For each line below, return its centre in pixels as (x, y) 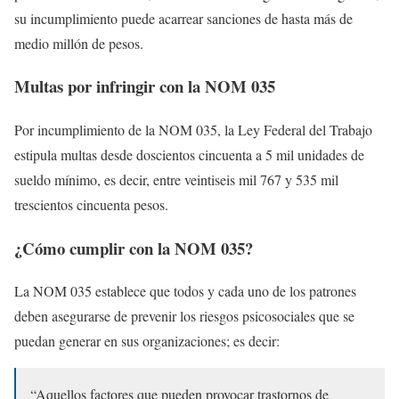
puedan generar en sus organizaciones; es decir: (147, 341)
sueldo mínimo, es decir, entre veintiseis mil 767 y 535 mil (176, 179)
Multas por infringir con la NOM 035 (145, 86)
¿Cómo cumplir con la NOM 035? (134, 248)
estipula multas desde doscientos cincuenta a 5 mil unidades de (189, 154)
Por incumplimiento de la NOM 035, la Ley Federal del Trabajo (193, 129)
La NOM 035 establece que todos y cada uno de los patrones (185, 291)
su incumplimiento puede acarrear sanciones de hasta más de (183, 18)
